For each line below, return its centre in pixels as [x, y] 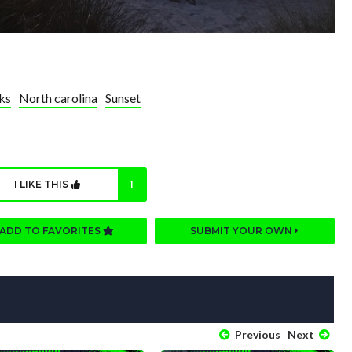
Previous [256, 335]
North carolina [58, 97]
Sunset [123, 97]
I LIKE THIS [42, 185]
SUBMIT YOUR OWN [243, 231]
